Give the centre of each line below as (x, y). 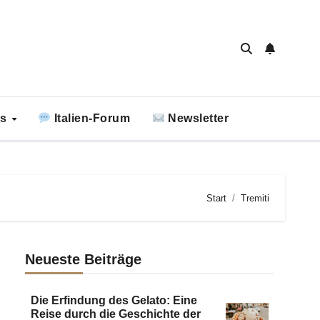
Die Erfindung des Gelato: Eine (114, 300)
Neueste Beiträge (83, 259)
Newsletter (197, 118)
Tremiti (255, 198)
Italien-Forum (91, 118)
